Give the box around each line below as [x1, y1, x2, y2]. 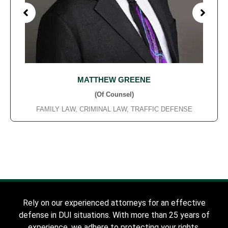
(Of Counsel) [94, 90, 134, 98]
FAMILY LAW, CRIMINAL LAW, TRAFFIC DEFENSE [36, 105, 192, 113]
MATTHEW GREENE [77, 75, 151, 84]
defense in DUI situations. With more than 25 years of [18, 210, 210, 220]
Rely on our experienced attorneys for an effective [22, 197, 206, 208]
